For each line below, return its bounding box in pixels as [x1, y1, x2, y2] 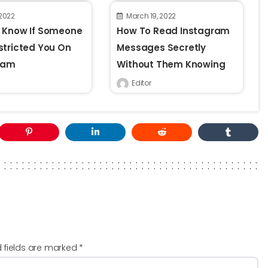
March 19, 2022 [126, 10, 176, 21]
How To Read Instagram [117, 24, 230, 37]
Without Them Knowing [117, 57, 226, 71]
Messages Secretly [117, 41, 206, 54]
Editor [132, 77, 151, 88]
